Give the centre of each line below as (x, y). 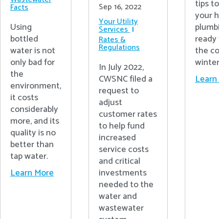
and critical (119, 161)
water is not (33, 51)
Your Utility (118, 22)
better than (32, 145)
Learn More (32, 173)
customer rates (128, 114)
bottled (24, 39)
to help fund (121, 126)
